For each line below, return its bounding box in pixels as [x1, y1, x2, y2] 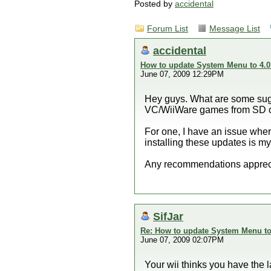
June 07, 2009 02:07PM [140, 235, 224, 244]
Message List [209, 24, 260, 33]
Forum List [147, 24, 188, 33]
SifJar [153, 210, 183, 223]
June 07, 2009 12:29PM [140, 70, 224, 79]
